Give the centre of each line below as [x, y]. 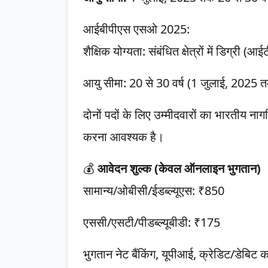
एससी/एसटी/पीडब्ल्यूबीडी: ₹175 [152, 222]
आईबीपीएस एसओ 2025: [136, 29]
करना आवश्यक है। [124, 137]
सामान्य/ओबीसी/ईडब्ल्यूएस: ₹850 [154, 191]
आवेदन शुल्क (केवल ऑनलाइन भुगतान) [178, 168]
